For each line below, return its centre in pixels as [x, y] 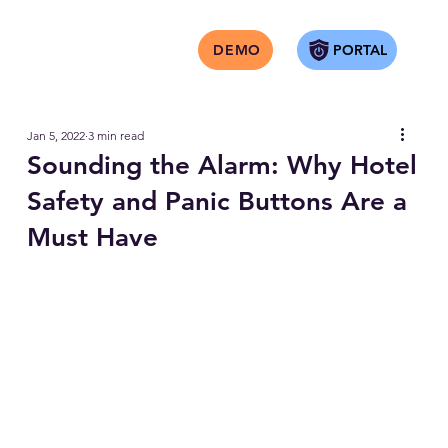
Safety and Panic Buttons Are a [216, 201]
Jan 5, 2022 [55, 135]
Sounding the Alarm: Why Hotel [221, 165]
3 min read [115, 135]
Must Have [92, 237]
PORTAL [359, 49]
